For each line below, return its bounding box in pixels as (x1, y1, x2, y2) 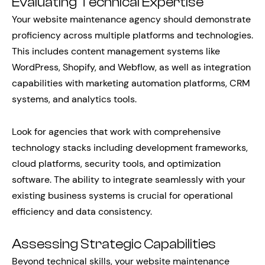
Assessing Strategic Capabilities (12, 237, 216, 252)
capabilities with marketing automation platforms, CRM (12, 77, 250, 89)
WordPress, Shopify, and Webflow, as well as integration (12, 61, 251, 73)
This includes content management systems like (12, 45, 220, 57)
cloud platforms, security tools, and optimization (12, 157, 221, 170)
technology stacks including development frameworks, (12, 141, 248, 154)
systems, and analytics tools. (12, 93, 137, 105)
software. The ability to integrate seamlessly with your (12, 173, 245, 186)
